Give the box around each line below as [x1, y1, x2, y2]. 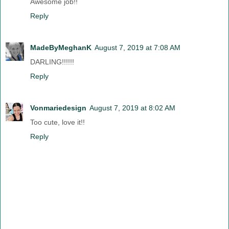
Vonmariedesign [30, 103, 86, 112]
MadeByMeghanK [30, 43, 91, 52]
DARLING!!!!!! [30, 57, 74, 66]
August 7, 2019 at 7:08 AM [95, 43, 180, 52]
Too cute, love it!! [30, 118, 85, 126]
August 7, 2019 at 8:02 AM [89, 103, 175, 112]
